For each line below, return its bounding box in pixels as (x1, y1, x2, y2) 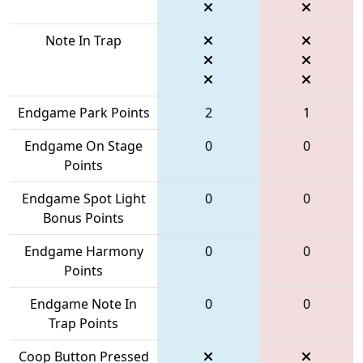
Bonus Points (43, 208, 124, 227)
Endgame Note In (30, 294, 137, 313)
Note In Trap (45, 31, 122, 49)
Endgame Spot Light (21, 189, 146, 207)
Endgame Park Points (17, 103, 150, 122)
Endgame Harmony (23, 241, 143, 260)
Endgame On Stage (24, 136, 143, 155)
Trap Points (49, 314, 118, 332)
